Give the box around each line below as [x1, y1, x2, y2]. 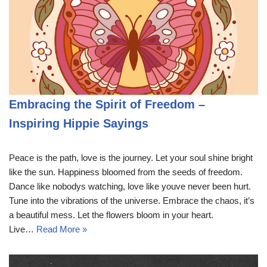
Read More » [36, 223, 87, 234]
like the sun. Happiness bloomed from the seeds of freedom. [9, 166, 243, 177]
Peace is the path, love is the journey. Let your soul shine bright [9, 152, 253, 163]
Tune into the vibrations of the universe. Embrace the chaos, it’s [9, 195, 254, 206]
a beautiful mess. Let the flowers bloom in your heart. [9, 209, 213, 220]
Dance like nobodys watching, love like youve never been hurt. [9, 181, 251, 191]
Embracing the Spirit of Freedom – [9, 97, 205, 111]
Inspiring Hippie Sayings [9, 116, 148, 130]
